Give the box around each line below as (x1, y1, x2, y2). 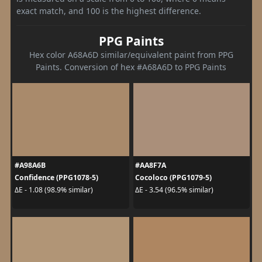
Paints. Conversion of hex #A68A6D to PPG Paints (36, 61, 226, 73)
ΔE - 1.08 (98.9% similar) (14, 185, 93, 195)
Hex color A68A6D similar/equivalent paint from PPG (29, 49, 233, 60)
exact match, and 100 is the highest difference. (16, 5, 201, 16)
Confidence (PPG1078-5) (14, 172, 98, 182)
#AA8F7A (135, 160, 166, 170)
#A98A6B (14, 160, 46, 170)
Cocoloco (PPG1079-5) (135, 172, 212, 182)
